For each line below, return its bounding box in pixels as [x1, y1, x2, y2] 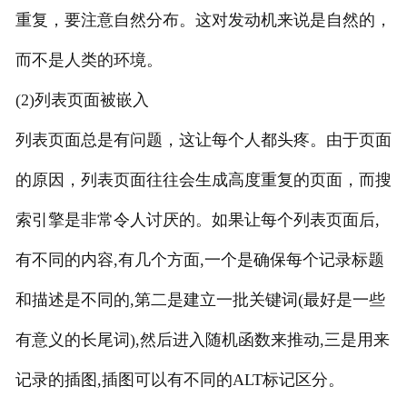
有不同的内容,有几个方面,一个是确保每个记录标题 [15, 250, 384, 269]
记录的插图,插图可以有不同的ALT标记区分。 [15, 370, 344, 389]
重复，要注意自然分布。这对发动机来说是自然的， [15, 10, 392, 29]
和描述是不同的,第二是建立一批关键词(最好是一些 [15, 290, 385, 309]
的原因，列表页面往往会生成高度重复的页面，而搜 [15, 170, 392, 189]
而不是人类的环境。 [15, 50, 163, 69]
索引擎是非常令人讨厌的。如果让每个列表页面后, [15, 210, 380, 229]
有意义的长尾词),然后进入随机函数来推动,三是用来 [15, 330, 390, 349]
